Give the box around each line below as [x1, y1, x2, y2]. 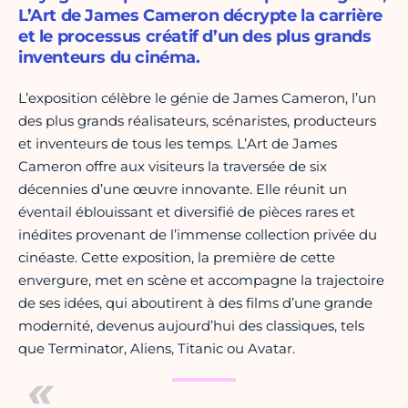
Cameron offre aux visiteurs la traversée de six [18, 158, 327, 176]
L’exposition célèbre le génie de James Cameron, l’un [18, 89, 376, 107]
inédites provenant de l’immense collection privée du [18, 226, 377, 244]
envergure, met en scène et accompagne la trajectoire [18, 271, 384, 290]
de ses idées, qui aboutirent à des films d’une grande [18, 294, 372, 312]
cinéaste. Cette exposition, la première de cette [18, 249, 335, 267]
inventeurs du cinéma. [18, 47, 200, 68]
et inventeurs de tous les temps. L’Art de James [18, 135, 337, 153]
